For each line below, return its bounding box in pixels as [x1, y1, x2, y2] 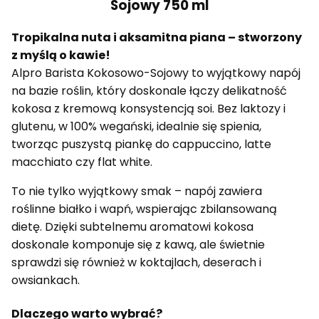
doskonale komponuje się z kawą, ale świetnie [11, 236, 265, 253]
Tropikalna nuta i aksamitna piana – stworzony [11, 29, 302, 46]
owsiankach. [11, 272, 80, 289]
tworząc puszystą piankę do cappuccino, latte [11, 136, 271, 153]
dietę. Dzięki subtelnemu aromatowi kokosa [11, 219, 253, 236]
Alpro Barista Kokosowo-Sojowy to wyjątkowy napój [11, 65, 300, 82]
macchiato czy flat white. [11, 154, 152, 171]
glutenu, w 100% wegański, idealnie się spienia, [11, 118, 261, 135]
